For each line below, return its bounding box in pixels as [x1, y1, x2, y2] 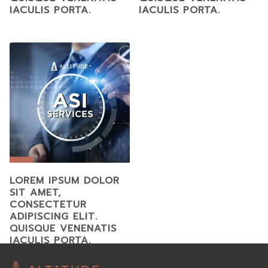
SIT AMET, [10, 185, 61, 200]
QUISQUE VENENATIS [10, 221, 117, 236]
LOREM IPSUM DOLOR [10, 173, 120, 188]
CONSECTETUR [10, 197, 87, 212]
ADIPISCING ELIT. [10, 209, 98, 224]
